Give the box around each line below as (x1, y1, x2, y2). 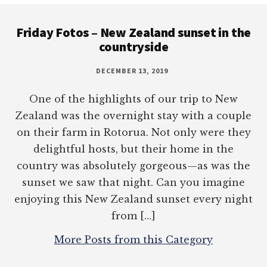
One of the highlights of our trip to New (29, 93, 238, 105)
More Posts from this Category (54, 234, 213, 246)
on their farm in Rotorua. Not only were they (16, 126, 251, 139)
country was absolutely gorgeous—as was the (17, 160, 250, 172)
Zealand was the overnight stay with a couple (15, 110, 252, 122)
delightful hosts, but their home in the (33, 143, 234, 156)
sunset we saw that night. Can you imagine (22, 176, 245, 189)
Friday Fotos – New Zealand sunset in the (15, 24, 252, 41)
